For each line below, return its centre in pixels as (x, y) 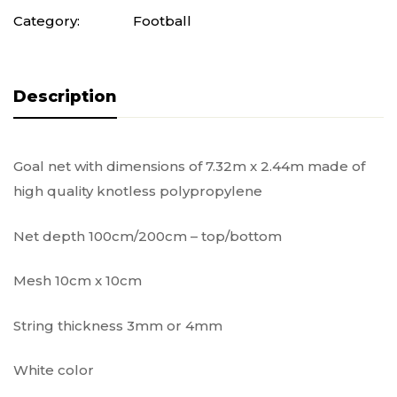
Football (162, 21)
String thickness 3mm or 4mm (118, 325)
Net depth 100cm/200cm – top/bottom (148, 236)
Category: (47, 21)
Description (65, 97)
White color (54, 370)
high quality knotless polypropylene (138, 191)
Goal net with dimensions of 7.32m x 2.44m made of (189, 167)
